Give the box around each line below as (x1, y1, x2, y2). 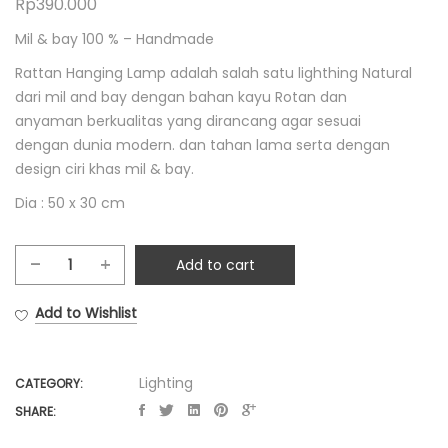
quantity (68, 361, 128, 382)
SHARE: (15, 403, 56, 420)
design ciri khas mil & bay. (15, 159, 194, 179)
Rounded (68, 265, 131, 286)
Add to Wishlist (35, 302, 137, 323)
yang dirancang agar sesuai (167, 111, 361, 131)
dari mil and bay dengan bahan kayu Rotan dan (15, 87, 347, 107)
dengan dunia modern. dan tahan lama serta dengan (15, 135, 390, 155)
